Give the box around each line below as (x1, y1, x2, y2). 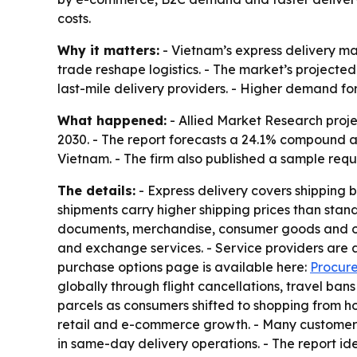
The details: (57, 182, 135, 198)
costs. (57, 10, 91, 26)
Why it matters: (57, 41, 159, 58)
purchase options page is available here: (57, 258, 310, 275)
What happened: (57, 112, 167, 128)
